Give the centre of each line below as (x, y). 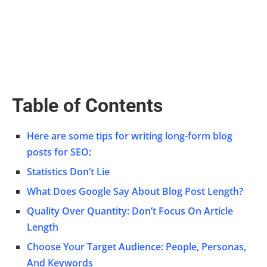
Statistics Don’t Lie (68, 171)
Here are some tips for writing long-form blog (130, 136)
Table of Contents (87, 105)
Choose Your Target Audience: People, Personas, (136, 246)
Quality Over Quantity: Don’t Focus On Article (130, 211)
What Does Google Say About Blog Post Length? (135, 191)
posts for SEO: (59, 152)
